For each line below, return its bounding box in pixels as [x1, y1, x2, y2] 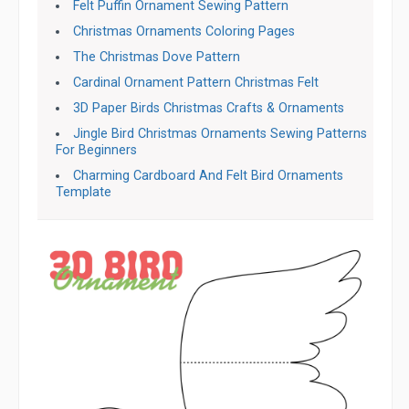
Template [56, 184, 111, 200]
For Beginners [56, 142, 137, 158]
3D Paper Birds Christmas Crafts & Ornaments [73, 100, 345, 116]
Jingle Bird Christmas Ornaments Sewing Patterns [73, 126, 368, 142]
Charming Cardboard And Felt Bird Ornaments [73, 168, 344, 184]
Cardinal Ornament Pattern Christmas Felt [73, 75, 320, 90]
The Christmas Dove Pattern [73, 49, 241, 65]
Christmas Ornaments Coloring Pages [73, 24, 296, 39]
